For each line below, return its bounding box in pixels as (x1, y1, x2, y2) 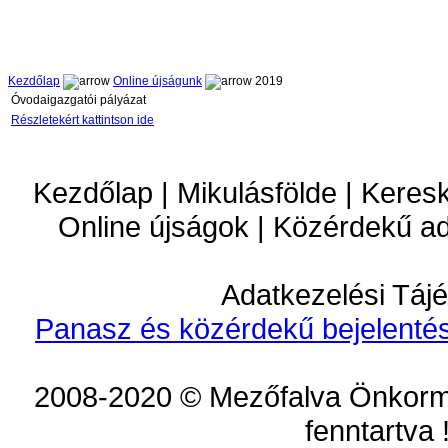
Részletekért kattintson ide (11, 113, 154, 128)
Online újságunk (113, 74, 202, 89)
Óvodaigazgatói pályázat (11, 93, 146, 108)
